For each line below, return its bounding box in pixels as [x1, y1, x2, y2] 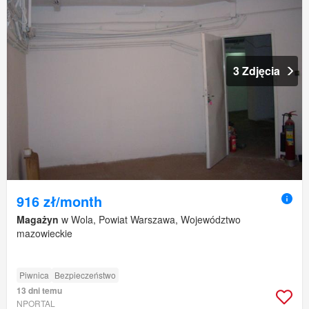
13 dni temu [17, 283, 62, 297]
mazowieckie [17, 226, 72, 240]
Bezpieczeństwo [54, 268, 116, 281]
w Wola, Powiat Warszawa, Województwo [59, 212, 241, 226]
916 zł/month [17, 190, 102, 211]
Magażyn [17, 212, 59, 226]
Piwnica [19, 268, 49, 281]
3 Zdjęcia [233, 62, 280, 79]
